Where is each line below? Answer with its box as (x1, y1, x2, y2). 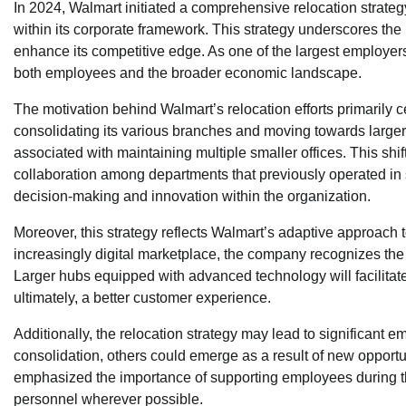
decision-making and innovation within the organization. (14, 188, 371, 204)
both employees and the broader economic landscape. (14, 64, 362, 81)
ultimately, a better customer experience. (14, 289, 271, 305)
